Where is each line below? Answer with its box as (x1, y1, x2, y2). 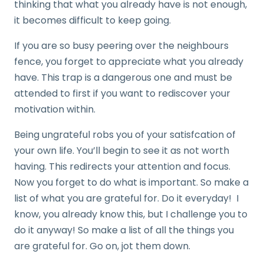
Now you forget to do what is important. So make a (14, 176, 249, 190)
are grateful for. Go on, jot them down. (14, 239, 190, 253)
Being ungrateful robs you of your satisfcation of (14, 128, 236, 142)
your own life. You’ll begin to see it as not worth (14, 144, 229, 158)
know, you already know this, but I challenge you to (14, 207, 247, 222)
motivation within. (14, 103, 95, 117)
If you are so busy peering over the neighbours (14, 39, 229, 53)
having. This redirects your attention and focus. (14, 160, 230, 174)
